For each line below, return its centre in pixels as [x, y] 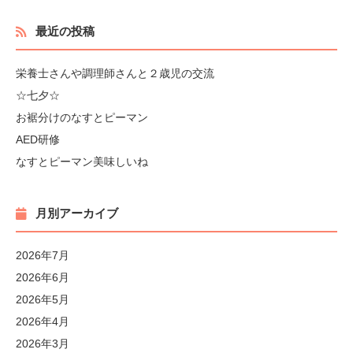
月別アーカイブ [77, 213]
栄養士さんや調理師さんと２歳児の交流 [115, 73]
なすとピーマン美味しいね [82, 162]
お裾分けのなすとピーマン [82, 117]
